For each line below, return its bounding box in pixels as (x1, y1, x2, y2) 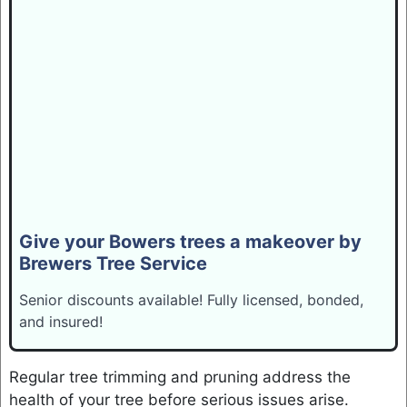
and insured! (18, 312, 103, 331)
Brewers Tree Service (18, 252, 207, 274)
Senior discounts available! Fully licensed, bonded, (18, 290, 363, 309)
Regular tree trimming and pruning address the (8, 368, 351, 387)
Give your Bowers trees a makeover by (18, 230, 362, 253)
